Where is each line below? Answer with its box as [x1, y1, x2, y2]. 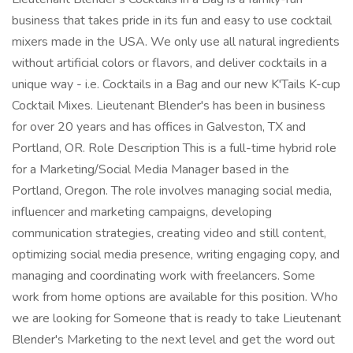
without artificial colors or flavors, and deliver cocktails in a [12, 54, 327, 72]
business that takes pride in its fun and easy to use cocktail [12, 12, 332, 29]
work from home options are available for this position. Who [12, 288, 338, 306]
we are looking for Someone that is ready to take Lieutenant [12, 310, 341, 327]
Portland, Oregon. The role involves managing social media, [12, 182, 332, 199]
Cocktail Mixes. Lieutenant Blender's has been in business [12, 97, 325, 114]
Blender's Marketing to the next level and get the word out [12, 331, 335, 348]
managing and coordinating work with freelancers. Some [12, 267, 315, 284]
